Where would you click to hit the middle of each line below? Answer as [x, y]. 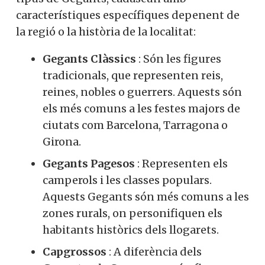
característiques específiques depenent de [128, 15]
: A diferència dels [154, 251]
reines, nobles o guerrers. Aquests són [142, 92]
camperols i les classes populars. [127, 180]
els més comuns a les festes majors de [141, 108]
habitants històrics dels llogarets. [131, 230]
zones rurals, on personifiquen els [132, 213]
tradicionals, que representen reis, [133, 75]
